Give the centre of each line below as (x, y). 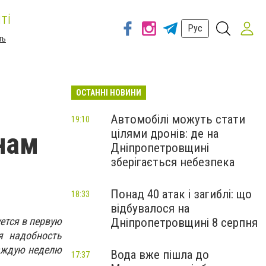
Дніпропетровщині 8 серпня (184, 223)
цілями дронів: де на (164, 134)
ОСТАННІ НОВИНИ (109, 93)
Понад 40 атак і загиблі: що (181, 194)
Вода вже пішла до (160, 255)
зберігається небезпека (172, 162)
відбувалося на (150, 208)
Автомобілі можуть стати (178, 119)
